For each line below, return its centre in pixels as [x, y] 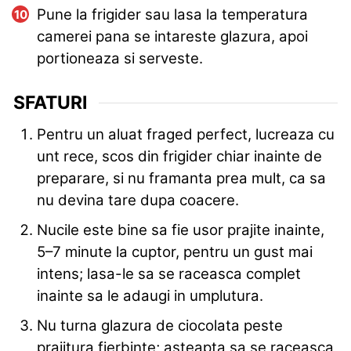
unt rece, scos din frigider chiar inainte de [179, 156]
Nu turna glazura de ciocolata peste [160, 325]
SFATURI [50, 103]
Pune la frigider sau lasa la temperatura [172, 15]
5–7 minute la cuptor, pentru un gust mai [175, 251]
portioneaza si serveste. [120, 59]
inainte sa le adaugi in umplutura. [150, 295]
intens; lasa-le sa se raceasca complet [169, 273]
